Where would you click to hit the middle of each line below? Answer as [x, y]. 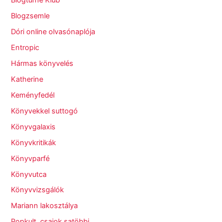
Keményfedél [33, 95]
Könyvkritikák [34, 142]
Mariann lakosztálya [45, 206]
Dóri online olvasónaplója [53, 32]
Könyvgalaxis [33, 127]
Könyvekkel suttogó [45, 111]
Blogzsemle [30, 16]
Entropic [25, 48]
